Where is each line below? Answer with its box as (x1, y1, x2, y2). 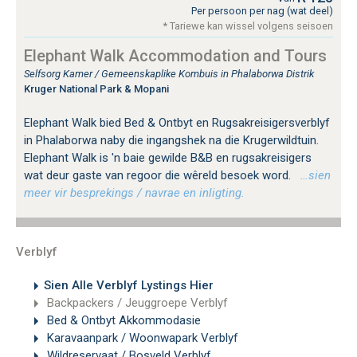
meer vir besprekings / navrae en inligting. (24, 185, 245, 200)
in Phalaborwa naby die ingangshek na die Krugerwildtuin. (24, 132, 319, 147)
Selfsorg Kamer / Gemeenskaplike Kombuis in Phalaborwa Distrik (24, 67, 314, 80)
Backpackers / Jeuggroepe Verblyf (44, 295, 228, 310)
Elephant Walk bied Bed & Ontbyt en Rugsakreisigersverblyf (24, 115, 330, 130)
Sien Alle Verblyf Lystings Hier (44, 277, 214, 292)
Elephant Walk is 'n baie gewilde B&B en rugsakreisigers (24, 150, 312, 165)
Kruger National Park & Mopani (24, 82, 169, 95)
